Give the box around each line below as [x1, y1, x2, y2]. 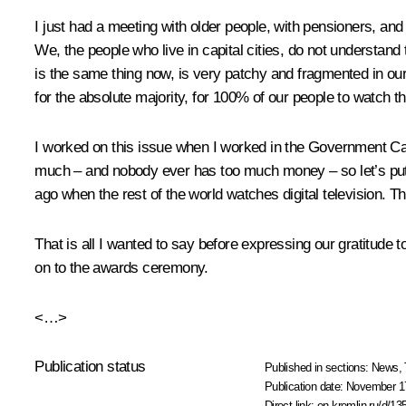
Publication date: [264, 379, 347, 393]
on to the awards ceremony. [34, 258, 208, 276]
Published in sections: [264, 360, 372, 374]
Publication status [34, 357, 146, 375]
